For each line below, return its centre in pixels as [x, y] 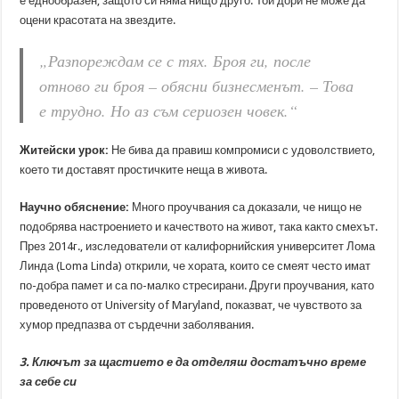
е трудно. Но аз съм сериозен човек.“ [169, 110]
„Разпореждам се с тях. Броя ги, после [175, 61]
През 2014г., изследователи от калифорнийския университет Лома [198, 246]
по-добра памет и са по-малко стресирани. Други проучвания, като [197, 285]
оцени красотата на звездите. [98, 20]
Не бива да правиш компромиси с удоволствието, [242, 150]
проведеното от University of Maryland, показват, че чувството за [191, 305]
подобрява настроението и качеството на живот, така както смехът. [199, 227]
